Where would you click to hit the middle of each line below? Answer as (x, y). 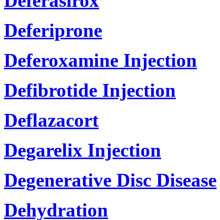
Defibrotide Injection (90, 90)
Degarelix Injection (82, 150)
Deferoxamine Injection (100, 60)
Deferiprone (53, 30)
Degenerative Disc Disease (110, 180)
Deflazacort (51, 120)
